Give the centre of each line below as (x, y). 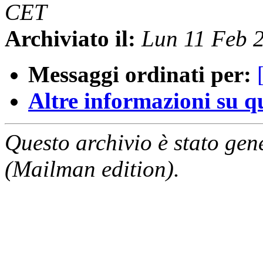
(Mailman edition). (92, 169)
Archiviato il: (70, 39)
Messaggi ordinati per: (140, 75)
